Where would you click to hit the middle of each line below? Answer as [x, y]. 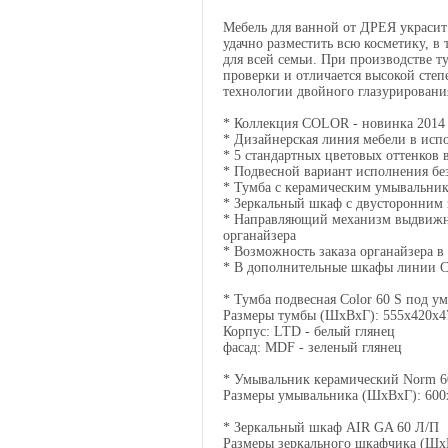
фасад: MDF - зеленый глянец [312, 347]
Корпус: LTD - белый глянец [309, 331]
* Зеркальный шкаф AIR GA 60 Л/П [331, 427]
